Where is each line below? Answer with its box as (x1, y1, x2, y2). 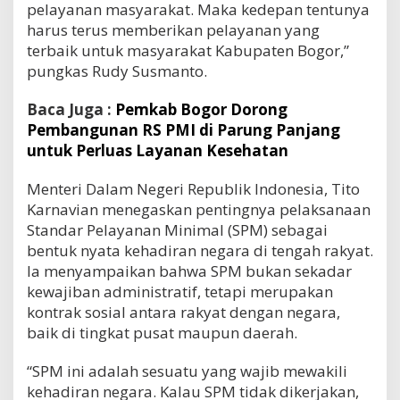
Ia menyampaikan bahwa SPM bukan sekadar (27, 260, 352, 281)
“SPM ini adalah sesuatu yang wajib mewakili (27, 360, 347, 381)
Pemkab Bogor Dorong (115, 98, 287, 120)
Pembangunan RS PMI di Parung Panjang (27, 119, 340, 140)
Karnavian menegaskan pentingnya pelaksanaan (27, 198, 371, 220)
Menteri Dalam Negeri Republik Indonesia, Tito (27, 178, 360, 199)
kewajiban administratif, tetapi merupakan (27, 280, 333, 302)
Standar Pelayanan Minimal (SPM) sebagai (27, 219, 328, 240)
